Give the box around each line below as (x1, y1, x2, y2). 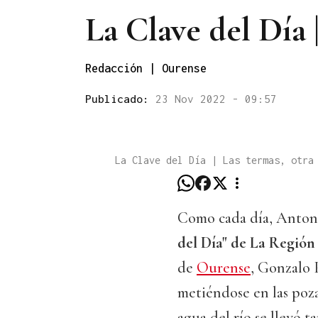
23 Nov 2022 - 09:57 (155, 92, 277, 105)
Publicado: (85, 92, 155, 105)
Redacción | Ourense (85, 61, 207, 75)
